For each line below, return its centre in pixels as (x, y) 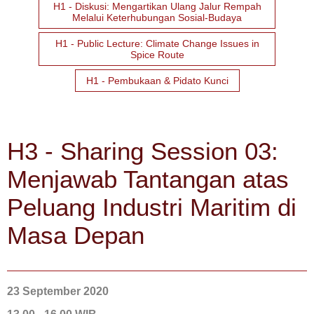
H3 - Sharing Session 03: (143, 151)
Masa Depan (76, 235)
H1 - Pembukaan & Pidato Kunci (157, 81)
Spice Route (157, 55)
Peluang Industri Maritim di (152, 207)
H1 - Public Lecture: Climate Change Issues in (157, 43)
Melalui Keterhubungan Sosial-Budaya (157, 18)
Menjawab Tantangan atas (148, 179)
